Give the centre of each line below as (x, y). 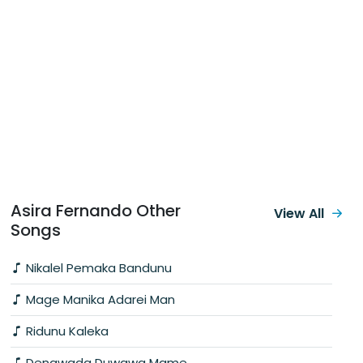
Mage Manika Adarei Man (99, 299)
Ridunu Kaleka (66, 331)
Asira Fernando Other (96, 210)
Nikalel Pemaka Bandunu (97, 267)
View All (299, 213)
